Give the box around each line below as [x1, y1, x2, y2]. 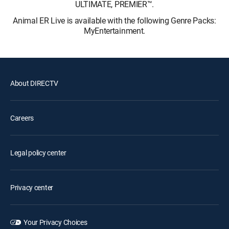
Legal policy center [10, 148, 66, 157]
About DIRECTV [10, 78, 58, 88]
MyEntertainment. [84, 25, 145, 36]
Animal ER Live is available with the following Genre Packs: [13, 15, 216, 26]
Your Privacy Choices [24, 217, 87, 227]
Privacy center [10, 182, 54, 192]
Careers [10, 113, 34, 123]
